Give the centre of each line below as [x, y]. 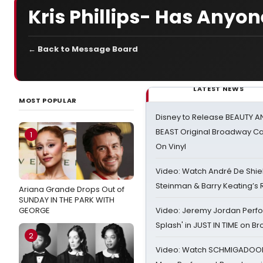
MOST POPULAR [48, 100]
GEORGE [34, 210]
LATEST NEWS [219, 89]
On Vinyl [171, 146]
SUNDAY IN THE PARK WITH [67, 200]
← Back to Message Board [83, 49]
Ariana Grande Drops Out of [72, 189]
